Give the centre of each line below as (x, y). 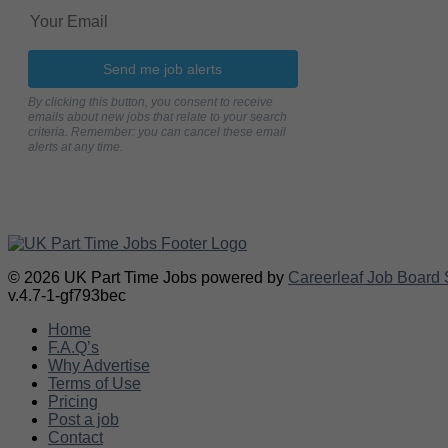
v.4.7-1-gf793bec (67, 295)
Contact (75, 437)
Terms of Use (94, 383)
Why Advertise (99, 365)
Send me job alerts (163, 68)
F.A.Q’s (73, 347)
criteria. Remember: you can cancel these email (157, 131)
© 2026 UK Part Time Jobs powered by (148, 277)
